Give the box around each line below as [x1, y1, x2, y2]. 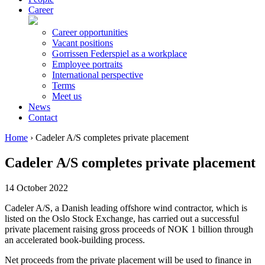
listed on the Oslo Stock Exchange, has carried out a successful [5, 213, 239, 224]
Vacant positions [52, 38, 113, 48]
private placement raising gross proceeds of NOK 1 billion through [5, 224, 253, 234]
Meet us [52, 91, 82, 101]
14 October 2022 [5, 182, 68, 193]
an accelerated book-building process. [5, 234, 145, 245]
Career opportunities [52, 27, 128, 37]
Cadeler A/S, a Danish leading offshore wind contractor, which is [5, 202, 247, 213]
